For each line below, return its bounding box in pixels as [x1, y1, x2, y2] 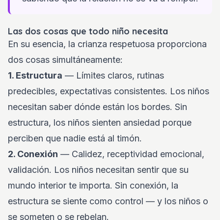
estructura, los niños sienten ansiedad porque [8, 117, 192, 128]
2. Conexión [8, 149, 58, 159]
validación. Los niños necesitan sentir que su [8, 165, 189, 175]
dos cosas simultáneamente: [8, 55, 123, 65]
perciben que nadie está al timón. [8, 133, 142, 143]
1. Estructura [8, 70, 62, 81]
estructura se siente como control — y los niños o [8, 196, 208, 206]
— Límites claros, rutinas [62, 70, 164, 81]
